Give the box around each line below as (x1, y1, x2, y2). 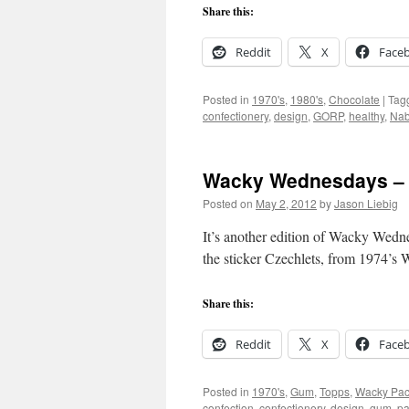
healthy (349, 108, 384, 123)
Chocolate (329, 91, 380, 107)
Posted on (203, 195, 253, 211)
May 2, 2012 (256, 195, 317, 211)
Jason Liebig (334, 195, 398, 211)
